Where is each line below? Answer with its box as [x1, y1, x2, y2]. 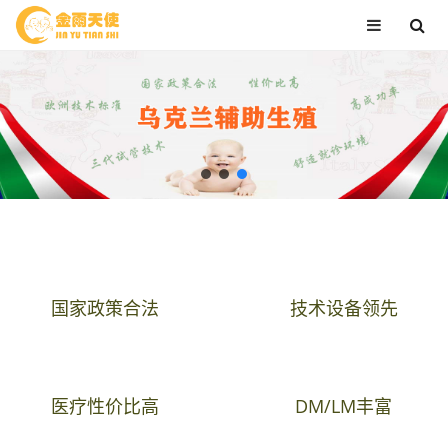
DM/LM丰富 [295, 394, 392, 418]
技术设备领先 [289, 296, 398, 320]
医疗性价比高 [50, 394, 159, 418]
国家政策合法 [50, 296, 159, 320]
